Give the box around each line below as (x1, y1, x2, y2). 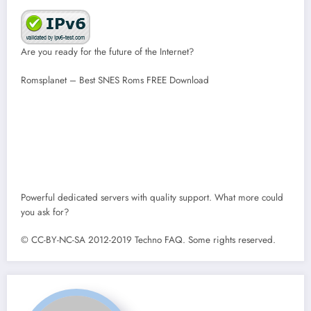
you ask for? (21, 205, 69, 219)
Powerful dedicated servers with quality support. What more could (21, 191, 283, 205)
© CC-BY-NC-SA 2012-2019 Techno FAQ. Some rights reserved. (21, 233, 276, 247)
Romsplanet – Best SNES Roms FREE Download (21, 73, 209, 87)
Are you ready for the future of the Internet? (21, 45, 194, 59)
